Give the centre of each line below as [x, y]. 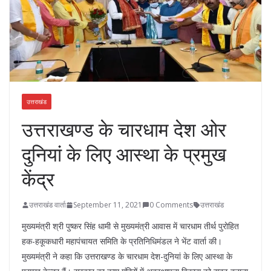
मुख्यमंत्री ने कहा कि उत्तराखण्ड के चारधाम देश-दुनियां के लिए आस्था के [127, 256]
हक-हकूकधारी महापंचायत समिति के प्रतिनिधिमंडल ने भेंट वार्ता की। [122, 241]
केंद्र [38, 179]
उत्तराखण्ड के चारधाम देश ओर [124, 129]
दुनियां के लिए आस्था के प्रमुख [124, 154]
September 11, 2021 [108, 205]
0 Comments [171, 205]
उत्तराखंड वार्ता [47, 205]
